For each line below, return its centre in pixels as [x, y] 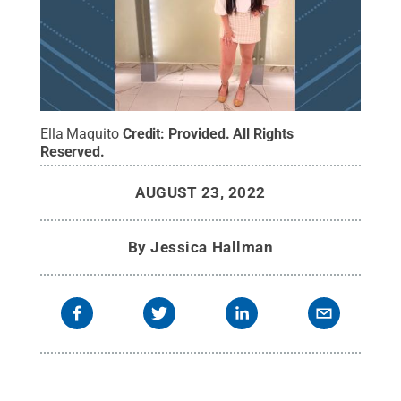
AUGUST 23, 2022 [200, 192]
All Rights [263, 133]
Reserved [70, 151]
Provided [197, 133]
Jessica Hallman [212, 247]
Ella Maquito [79, 133]
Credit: [145, 133]
